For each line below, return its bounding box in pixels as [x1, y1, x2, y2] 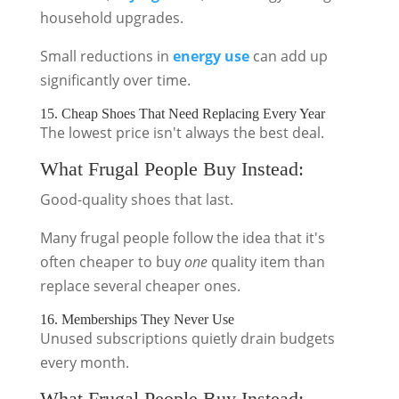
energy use [172, 46, 249, 66]
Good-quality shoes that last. [39, 190, 233, 209]
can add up [248, 46, 328, 66]
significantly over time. [39, 70, 191, 90]
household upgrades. [39, 8, 183, 28]
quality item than [210, 252, 325, 272]
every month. [39, 353, 129, 372]
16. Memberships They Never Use [39, 312, 234, 327]
